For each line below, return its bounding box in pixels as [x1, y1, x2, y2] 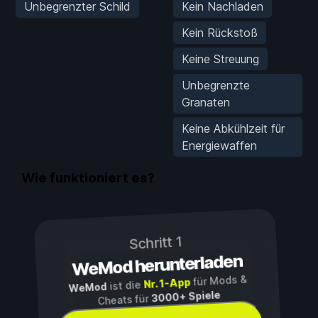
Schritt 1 [128, 233, 183, 253]
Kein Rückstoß [182, 25, 258, 40]
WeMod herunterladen [71, 251, 243, 280]
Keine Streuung [182, 51, 259, 66]
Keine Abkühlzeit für [182, 121, 285, 136]
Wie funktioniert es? [21, 170, 155, 187]
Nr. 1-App [143, 276, 191, 291]
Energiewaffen [182, 138, 257, 153]
